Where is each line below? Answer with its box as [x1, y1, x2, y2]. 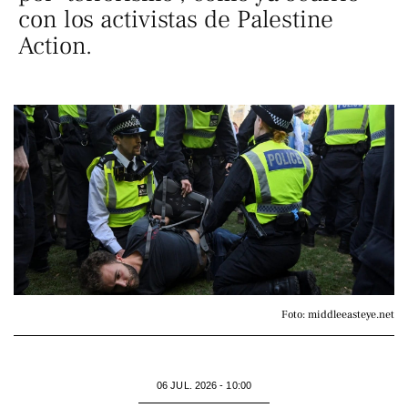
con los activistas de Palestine [18, 4, 333, 36]
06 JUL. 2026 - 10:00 [157, 380, 251, 391]
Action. [18, 30, 93, 62]
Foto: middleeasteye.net [281, 308, 394, 321]
